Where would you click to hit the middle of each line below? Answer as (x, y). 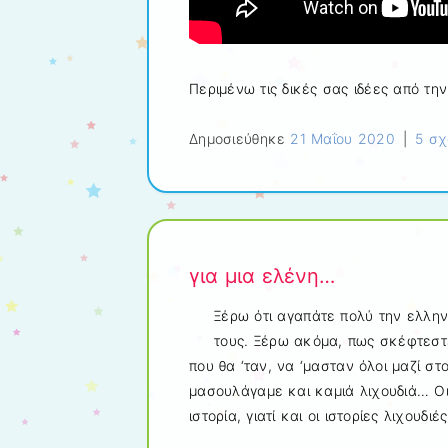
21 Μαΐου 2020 (342, 139)
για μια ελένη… (262, 275)
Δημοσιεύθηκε (240, 139)
